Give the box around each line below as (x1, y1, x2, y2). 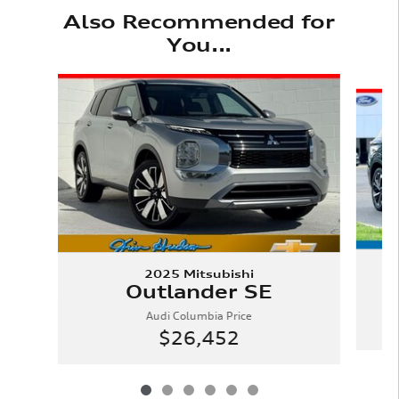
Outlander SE (125, 280, 273, 303)
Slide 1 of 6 (15, 74, 95, 93)
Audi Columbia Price (145, 308, 252, 322)
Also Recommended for (63, 9, 335, 33)
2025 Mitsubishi (143, 266, 254, 281)
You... (166, 32, 232, 56)
